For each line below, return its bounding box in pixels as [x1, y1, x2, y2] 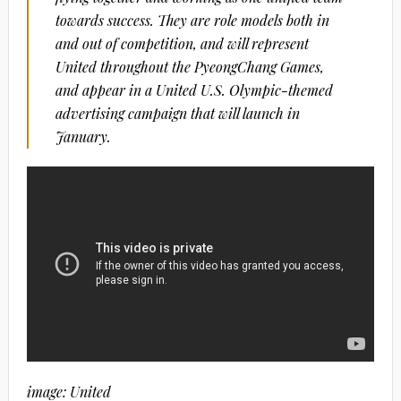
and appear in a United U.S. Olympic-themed [55, 81, 333, 100]
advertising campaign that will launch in [55, 104, 300, 124]
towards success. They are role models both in [55, 11, 329, 30]
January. [55, 127, 111, 147]
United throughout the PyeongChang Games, [55, 57, 324, 77]
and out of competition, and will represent [55, 34, 309, 54]
